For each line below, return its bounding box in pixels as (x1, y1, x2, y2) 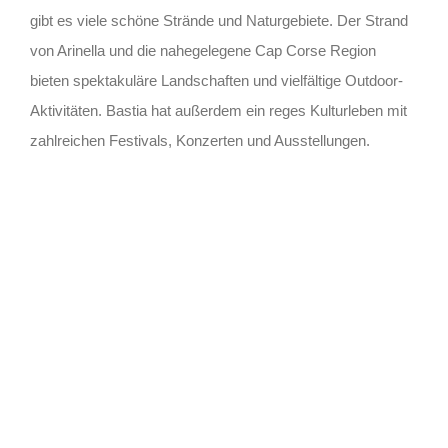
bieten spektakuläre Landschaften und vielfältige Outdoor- (29, 71, 403, 89)
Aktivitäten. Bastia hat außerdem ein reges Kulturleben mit (29, 101, 407, 119)
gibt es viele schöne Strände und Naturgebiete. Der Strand (29, 11, 408, 29)
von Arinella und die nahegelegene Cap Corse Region (29, 41, 376, 59)
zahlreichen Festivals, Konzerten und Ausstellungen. (29, 131, 370, 149)
